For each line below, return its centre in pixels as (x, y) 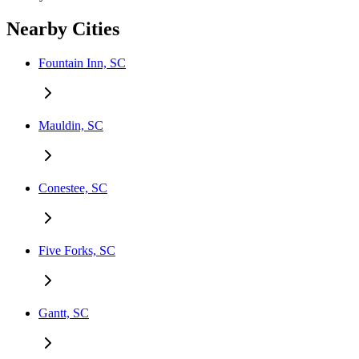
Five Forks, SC (77, 251)
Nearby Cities (63, 29)
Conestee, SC (73, 188)
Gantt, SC (64, 313)
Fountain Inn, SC (82, 63)
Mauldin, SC (71, 126)
